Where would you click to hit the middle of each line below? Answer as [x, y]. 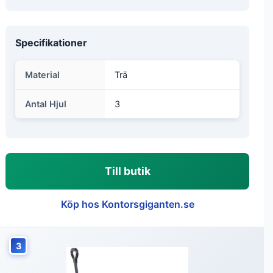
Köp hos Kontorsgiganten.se [127, 204]
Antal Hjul [46, 104]
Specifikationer [51, 43]
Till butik [127, 171]
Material [42, 75]
